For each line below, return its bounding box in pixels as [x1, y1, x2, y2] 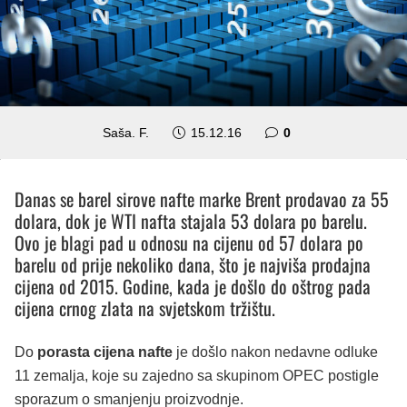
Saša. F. [103, 124, 150, 140]
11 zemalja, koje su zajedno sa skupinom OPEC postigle [15, 367, 379, 383]
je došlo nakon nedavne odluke [173, 343, 378, 360]
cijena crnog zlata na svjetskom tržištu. [15, 293, 275, 322]
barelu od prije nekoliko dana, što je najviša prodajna [15, 250, 371, 278]
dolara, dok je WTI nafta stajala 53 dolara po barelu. [15, 206, 367, 234]
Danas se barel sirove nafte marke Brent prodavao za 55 [15, 184, 389, 213]
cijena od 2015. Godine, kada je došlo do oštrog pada [15, 272, 371, 300]
